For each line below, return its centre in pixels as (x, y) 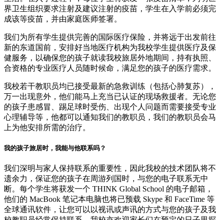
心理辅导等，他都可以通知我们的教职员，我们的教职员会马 (110, 117)
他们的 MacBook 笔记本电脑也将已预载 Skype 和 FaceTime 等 (109, 199)
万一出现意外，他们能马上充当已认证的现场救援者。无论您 (110, 97)
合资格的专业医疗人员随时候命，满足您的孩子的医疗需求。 (110, 68)
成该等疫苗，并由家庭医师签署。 (63, 19)
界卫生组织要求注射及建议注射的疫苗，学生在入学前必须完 (110, 9)
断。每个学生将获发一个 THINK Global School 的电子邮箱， (109, 189)
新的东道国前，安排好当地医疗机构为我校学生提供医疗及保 (110, 48)
